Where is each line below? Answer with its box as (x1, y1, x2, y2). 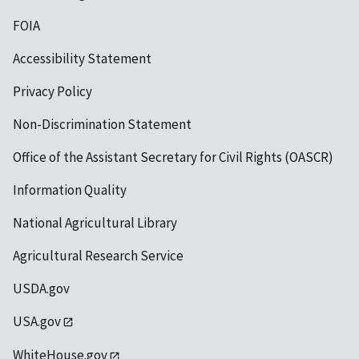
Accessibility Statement (13, 50, 151, 67)
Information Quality (13, 181, 127, 199)
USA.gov (13, 313, 61, 330)
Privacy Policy (13, 83, 92, 100)
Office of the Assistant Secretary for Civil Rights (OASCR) (13, 148, 333, 166)
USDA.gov (13, 280, 70, 297)
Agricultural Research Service (13, 247, 184, 264)
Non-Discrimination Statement (13, 115, 192, 133)
